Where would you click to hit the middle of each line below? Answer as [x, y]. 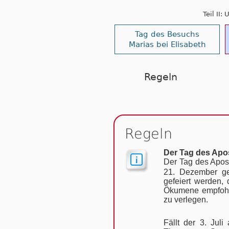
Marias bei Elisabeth [167, 44]
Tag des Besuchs [167, 34]
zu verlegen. [186, 200]
